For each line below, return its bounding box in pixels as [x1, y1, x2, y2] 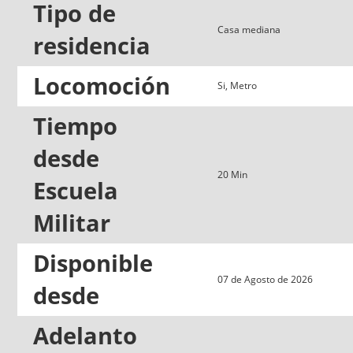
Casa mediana [217, 22, 281, 36]
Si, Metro [217, 78, 257, 92]
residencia [33, 29, 150, 61]
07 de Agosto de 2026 [217, 272, 313, 286]
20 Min [217, 167, 247, 181]
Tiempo [33, 110, 117, 142]
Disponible [33, 247, 153, 279]
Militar [33, 206, 110, 239]
